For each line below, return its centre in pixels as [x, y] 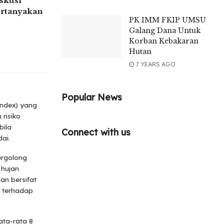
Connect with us [96, 132]
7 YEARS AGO [155, 64]
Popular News [92, 97]
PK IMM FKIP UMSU [168, 20]
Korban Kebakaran [164, 41]
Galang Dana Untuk [165, 30]
